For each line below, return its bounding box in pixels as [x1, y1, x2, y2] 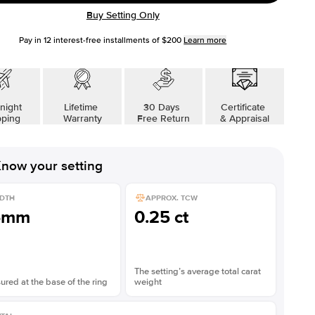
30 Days [143, 101, 184, 113]
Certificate [221, 101, 269, 113]
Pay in [19, 35, 44, 46]
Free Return [136, 112, 190, 124]
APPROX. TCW [145, 193, 198, 202]
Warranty [63, 112, 102, 124]
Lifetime [64, 101, 101, 113]
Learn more [184, 35, 227, 46]
